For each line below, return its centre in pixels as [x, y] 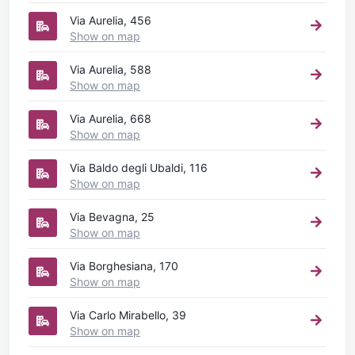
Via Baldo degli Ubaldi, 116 [139, 167]
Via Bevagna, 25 [112, 216]
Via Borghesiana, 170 [124, 265]
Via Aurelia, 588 [111, 69]
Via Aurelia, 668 [111, 118]
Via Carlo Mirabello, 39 [128, 315]
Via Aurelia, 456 [111, 20]
